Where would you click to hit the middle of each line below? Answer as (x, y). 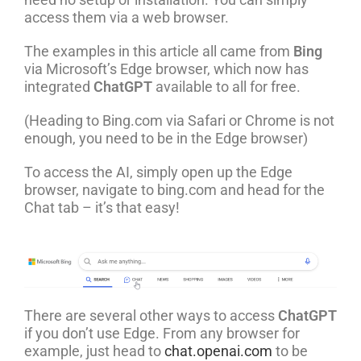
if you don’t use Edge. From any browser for (162, 334)
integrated (59, 87)
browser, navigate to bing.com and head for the (174, 190)
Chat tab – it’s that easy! (102, 208)
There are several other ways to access (151, 316)
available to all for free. (226, 87)
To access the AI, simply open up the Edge (158, 172)
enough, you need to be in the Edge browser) (166, 139)
